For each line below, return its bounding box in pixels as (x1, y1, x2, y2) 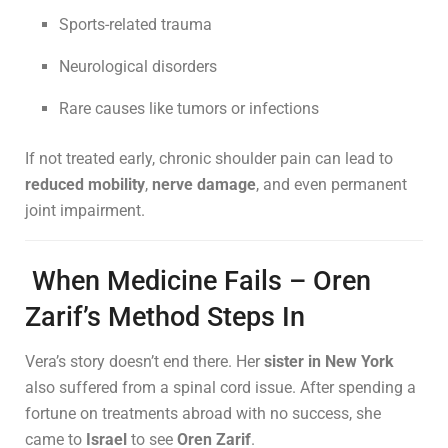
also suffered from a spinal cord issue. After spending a (25, 377, 416, 397)
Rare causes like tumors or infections (59, 98, 320, 118)
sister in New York (264, 351, 394, 371)
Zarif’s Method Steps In (25, 301, 305, 334)
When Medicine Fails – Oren (25, 265, 371, 298)
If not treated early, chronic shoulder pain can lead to (25, 148, 393, 168)
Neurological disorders (59, 56, 218, 76)
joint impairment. (25, 200, 145, 220)
